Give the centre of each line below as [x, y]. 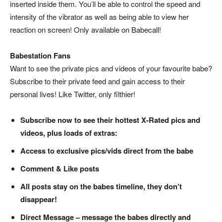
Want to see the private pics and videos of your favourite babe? [111, 68]
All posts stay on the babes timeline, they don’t [101, 186]
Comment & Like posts [60, 168]
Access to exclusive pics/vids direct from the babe [107, 150]
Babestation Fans [40, 55]
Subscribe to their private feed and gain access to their [97, 81]
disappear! [39, 199]
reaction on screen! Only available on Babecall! [85, 29]
